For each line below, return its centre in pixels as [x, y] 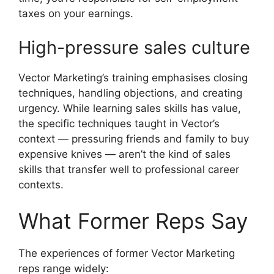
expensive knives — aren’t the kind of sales [124, 154]
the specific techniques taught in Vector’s [119, 123]
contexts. [41, 184]
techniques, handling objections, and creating [130, 93]
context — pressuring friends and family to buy [134, 139]
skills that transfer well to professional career [129, 169]
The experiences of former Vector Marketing [127, 254]
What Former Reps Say [133, 221]
